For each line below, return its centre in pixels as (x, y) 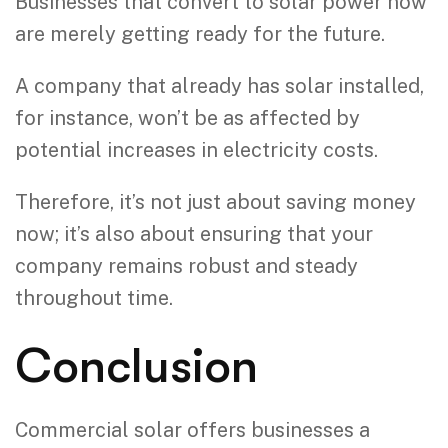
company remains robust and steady (186, 265)
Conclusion (136, 366)
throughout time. (94, 297)
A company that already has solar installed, (219, 85)
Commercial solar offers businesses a (192, 429)
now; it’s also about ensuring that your (194, 233)
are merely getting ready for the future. (200, 33)
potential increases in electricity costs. (196, 149)
